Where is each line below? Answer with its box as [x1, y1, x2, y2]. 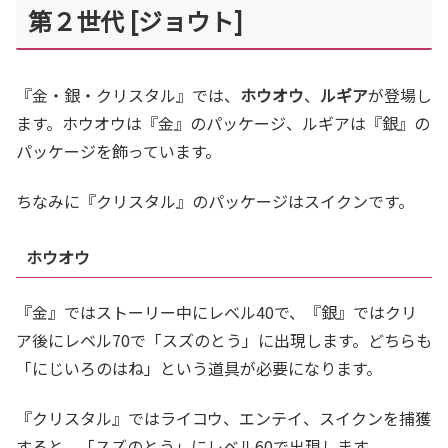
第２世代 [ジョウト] [28, 3, 243, 39]
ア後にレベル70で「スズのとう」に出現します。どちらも [16, 327, 432, 352]
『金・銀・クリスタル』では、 [16, 82, 240, 107]
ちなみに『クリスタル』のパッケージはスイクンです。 [16, 188, 414, 213]
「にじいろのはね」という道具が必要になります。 [16, 355, 382, 380]
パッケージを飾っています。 [16, 138, 221, 163]
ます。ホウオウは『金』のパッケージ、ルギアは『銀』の [16, 110, 430, 135]
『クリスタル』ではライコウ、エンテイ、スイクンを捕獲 [16, 406, 431, 431]
